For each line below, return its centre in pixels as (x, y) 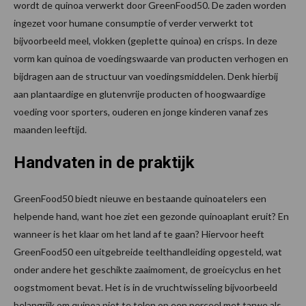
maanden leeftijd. (50, 129)
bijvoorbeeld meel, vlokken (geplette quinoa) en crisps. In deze (145, 40)
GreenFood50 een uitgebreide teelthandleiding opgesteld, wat (148, 251)
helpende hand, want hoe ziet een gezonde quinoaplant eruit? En (151, 216)
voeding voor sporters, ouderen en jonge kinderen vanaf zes (141, 111)
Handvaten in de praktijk (104, 162)
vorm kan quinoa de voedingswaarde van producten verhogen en (151, 58)
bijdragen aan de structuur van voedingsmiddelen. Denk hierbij (146, 76)
